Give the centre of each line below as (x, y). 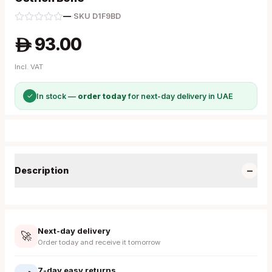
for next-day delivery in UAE (180, 96)
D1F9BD (107, 16)
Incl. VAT (29, 67)
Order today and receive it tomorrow (99, 242)
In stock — (57, 96)
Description (42, 170)
